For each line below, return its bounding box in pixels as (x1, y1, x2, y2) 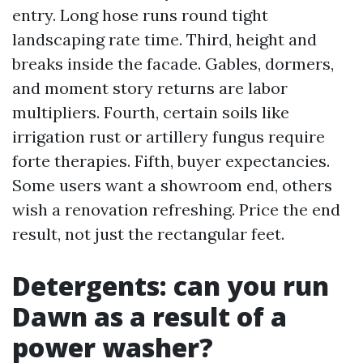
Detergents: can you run (12, 268, 329, 303)
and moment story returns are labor (12, 78, 288, 98)
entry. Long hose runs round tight (12, 5, 268, 25)
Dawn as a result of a (12, 299, 287, 334)
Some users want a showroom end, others (12, 175, 332, 195)
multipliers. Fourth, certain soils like (12, 102, 289, 122)
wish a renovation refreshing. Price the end (12, 199, 340, 220)
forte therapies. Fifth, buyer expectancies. (12, 151, 330, 171)
